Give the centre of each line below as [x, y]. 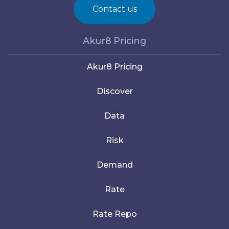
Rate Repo [114, 214]
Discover [114, 91]
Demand [114, 165]
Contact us [114, 9]
